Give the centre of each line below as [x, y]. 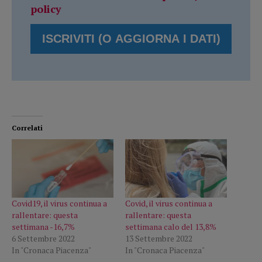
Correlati [27, 128]
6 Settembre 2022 [43, 238]
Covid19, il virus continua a [59, 203]
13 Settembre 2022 [159, 238]
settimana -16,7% [43, 226]
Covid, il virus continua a [169, 203]
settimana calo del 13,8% [171, 226]
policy [46, 9]
